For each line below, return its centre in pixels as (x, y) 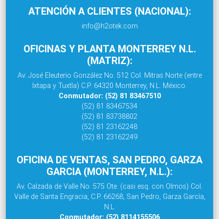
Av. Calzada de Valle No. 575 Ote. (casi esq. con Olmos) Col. (109, 186)
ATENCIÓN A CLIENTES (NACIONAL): (109, 11)
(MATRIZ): (109, 60)
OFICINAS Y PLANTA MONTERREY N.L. (109, 48)
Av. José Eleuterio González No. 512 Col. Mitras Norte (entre (109, 75)
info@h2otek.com (109, 26)
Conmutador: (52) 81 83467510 (109, 96)
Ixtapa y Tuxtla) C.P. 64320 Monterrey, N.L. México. (109, 85)
